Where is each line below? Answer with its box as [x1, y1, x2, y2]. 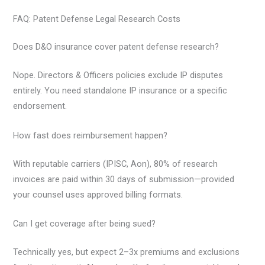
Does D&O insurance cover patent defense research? [13, 41, 219, 53]
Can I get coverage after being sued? [13, 218, 156, 229]
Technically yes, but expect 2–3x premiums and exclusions [13, 246, 240, 257]
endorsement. [13, 101, 67, 112]
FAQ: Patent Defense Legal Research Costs [13, 13, 181, 24]
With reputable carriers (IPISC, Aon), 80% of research [13, 158, 218, 169]
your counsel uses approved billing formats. [13, 189, 183, 200]
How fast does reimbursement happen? [13, 130, 168, 141]
